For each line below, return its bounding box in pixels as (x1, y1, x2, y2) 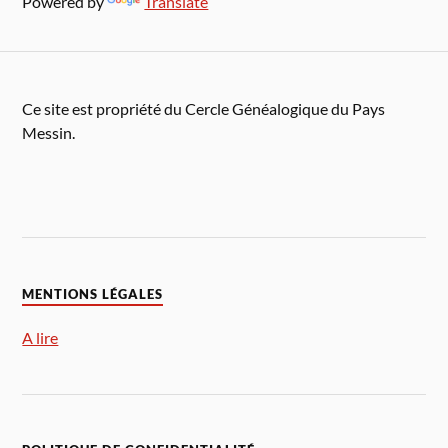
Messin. (22, 122, 76, 142)
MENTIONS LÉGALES (22, 286, 164, 302)
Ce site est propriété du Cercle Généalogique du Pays (22, 98, 386, 118)
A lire (22, 327, 59, 347)
